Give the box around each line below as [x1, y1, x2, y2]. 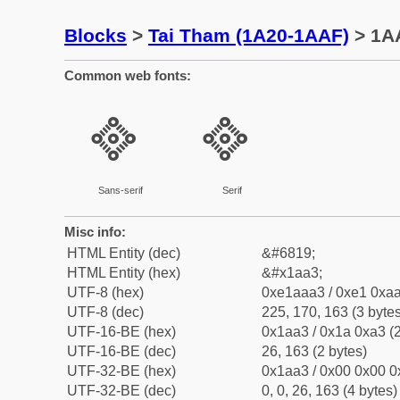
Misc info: [64, 224, 126, 239]
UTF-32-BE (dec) [67, 383, 176, 398]
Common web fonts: [64, 68, 191, 83]
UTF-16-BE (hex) [67, 324, 176, 339]
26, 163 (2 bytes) [262, 344, 367, 359]
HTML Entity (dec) [67, 246, 180, 261]
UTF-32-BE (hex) [67, 363, 176, 379]
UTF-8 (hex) [67, 285, 144, 300]
